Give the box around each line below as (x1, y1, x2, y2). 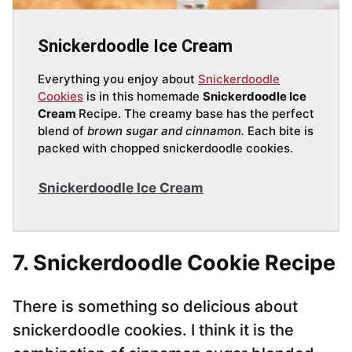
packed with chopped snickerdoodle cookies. (38, 141, 293, 156)
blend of (38, 123, 87, 139)
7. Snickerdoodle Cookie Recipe (13, 250, 335, 277)
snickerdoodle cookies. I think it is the (13, 321, 294, 340)
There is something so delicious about (13, 297, 298, 317)
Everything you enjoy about (38, 71, 198, 87)
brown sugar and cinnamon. (87, 123, 244, 139)
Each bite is (244, 123, 313, 139)
